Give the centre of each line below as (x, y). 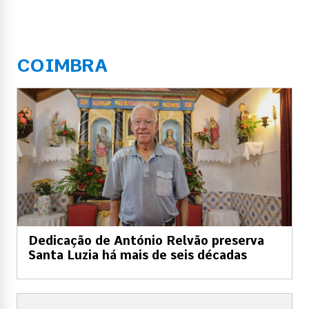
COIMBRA (62, 65)
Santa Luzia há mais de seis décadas (138, 255)
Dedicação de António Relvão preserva (146, 240)
